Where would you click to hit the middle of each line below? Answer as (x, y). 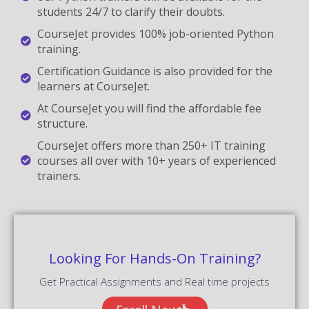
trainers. (59, 176)
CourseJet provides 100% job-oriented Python (155, 33)
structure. (62, 123)
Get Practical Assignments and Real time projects (154, 281)
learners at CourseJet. (93, 86)
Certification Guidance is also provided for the (154, 71)
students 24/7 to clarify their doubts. (131, 11)
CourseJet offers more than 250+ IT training (151, 145)
